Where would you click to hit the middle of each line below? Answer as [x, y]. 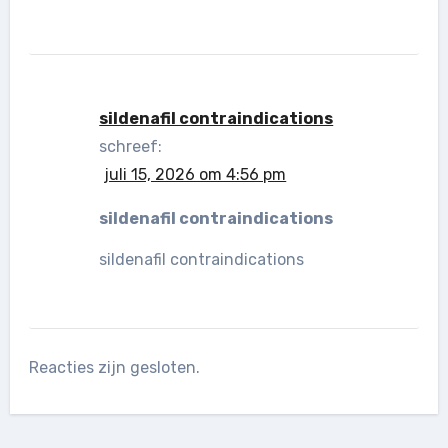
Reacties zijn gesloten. [115, 367]
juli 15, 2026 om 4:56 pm [195, 174]
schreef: [131, 146]
